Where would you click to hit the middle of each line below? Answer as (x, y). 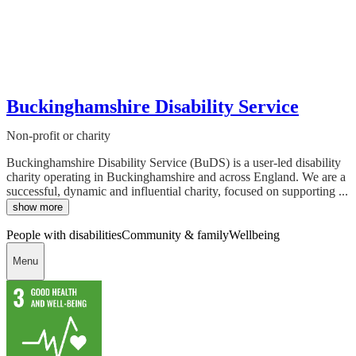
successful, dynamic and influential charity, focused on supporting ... (177, 191)
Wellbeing (254, 234)
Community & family (175, 234)
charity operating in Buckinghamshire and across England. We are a (176, 176)
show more (38, 207)
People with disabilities (64, 234)
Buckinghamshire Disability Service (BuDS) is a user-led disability (174, 162)
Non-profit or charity (58, 135)
